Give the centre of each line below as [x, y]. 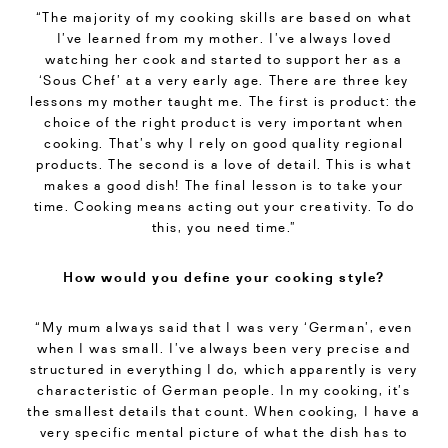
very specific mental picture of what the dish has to [224, 432]
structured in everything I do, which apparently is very [223, 369]
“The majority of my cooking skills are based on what [224, 16]
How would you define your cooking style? [224, 277]
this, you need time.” [224, 226]
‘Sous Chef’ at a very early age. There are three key [224, 79]
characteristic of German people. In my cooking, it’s [224, 390]
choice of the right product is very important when [223, 121]
